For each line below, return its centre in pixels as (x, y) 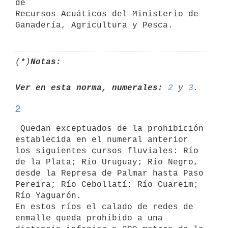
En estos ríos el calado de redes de (104, 207)
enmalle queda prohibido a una (89, 218)
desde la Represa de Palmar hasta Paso (109, 173)
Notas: (46, 62)
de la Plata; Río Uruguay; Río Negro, (107, 162)
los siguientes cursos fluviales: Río (107, 151)
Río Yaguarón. (48, 196)
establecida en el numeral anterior (102, 140)
